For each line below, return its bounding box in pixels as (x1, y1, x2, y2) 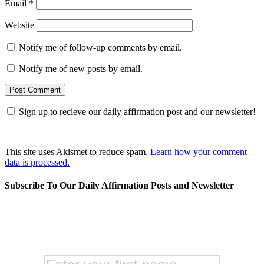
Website (5, 19, 34, 30)
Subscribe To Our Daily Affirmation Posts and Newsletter (5, 180, 234, 191)
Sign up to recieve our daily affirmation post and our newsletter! (19, 106, 256, 117)
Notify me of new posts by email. (19, 63, 143, 74)
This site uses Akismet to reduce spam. (5, 146, 150, 157)
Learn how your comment (150, 146, 247, 157)
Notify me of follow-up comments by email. (19, 42, 182, 52)
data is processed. (5, 157, 70, 167)
